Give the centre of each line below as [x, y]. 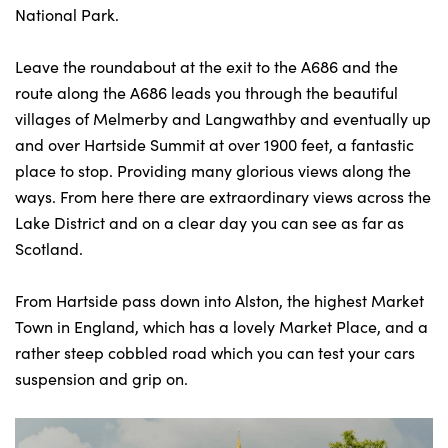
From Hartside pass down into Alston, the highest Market [219, 300]
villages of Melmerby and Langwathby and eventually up [223, 118]
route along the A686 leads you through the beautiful [206, 92]
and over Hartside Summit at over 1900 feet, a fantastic [214, 144]
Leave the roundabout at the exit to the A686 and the [206, 66]
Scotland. [49, 248]
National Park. [67, 14]
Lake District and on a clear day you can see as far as [209, 222]
